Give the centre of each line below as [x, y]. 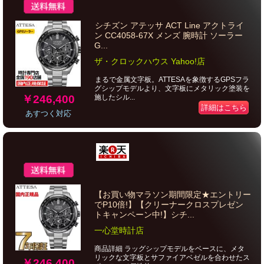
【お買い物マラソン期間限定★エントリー [173, 194]
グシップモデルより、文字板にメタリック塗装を [172, 88]
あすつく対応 [48, 113]
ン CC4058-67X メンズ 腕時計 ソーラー [169, 35]
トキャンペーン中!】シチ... [144, 214]
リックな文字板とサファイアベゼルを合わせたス [172, 258]
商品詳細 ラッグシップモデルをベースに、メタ [169, 249]
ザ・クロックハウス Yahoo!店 [150, 61]
